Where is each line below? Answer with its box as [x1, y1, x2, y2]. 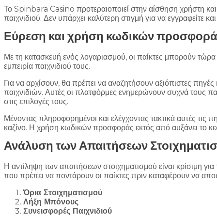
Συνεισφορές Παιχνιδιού [23, 206, 112, 216]
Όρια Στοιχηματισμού [23, 188, 102, 198]
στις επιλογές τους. [4, 97, 68, 107]
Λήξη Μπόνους [23, 197, 78, 207]
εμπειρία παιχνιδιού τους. [4, 62, 90, 71]
